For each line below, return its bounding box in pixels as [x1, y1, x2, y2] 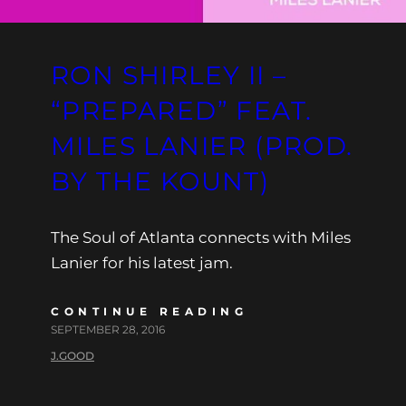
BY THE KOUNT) [51, 165, 270, 197]
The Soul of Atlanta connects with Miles [51, 227, 351, 246]
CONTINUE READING [51, 304, 247, 318]
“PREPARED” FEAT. [51, 94, 313, 126]
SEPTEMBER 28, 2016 [51, 322, 165, 336]
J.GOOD [51, 348, 94, 362]
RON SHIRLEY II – [51, 59, 287, 91]
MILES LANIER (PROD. [51, 130, 353, 161]
